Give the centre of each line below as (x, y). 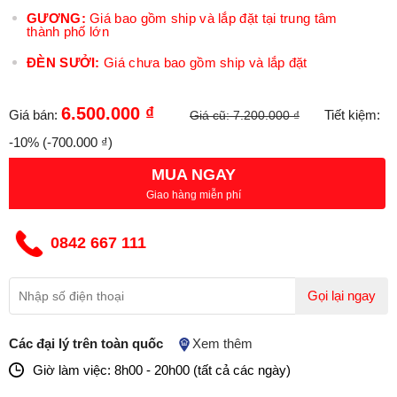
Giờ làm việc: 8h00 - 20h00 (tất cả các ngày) (162, 370)
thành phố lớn (68, 31)
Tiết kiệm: (352, 115)
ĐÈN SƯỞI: (63, 62)
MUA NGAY (193, 175)
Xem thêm (222, 343)
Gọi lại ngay (342, 296)
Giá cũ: (211, 115)
